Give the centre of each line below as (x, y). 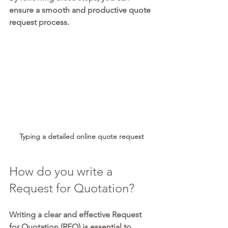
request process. (39, 22)
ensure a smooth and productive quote (81, 10)
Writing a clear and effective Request (76, 215)
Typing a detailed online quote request (81, 137)
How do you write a (62, 172)
